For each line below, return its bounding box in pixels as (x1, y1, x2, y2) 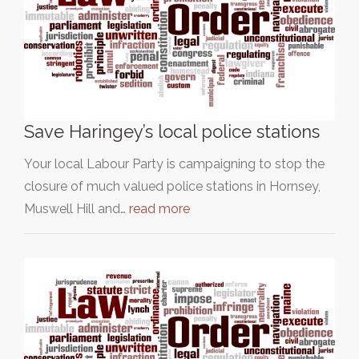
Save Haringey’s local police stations (24, 120, 320, 142)
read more (129, 200, 190, 216)
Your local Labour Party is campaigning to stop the (24, 155, 325, 171)
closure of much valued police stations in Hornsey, (24, 178, 321, 194)
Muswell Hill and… (24, 200, 129, 216)
